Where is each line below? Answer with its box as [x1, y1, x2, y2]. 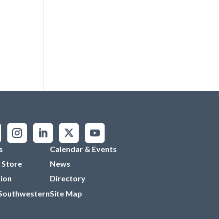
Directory [49, 174, 86, 183]
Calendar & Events [49, 144, 117, 154]
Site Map [49, 188, 82, 198]
